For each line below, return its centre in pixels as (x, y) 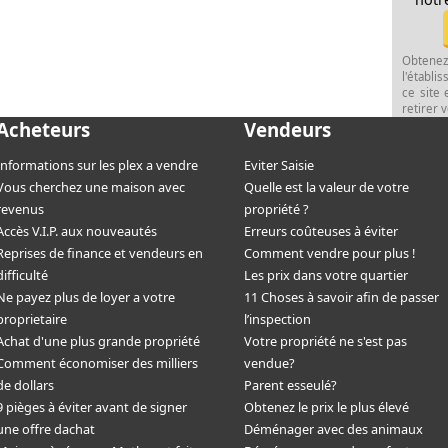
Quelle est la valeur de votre (326, 187)
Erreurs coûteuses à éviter (320, 231)
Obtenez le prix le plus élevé (326, 407)
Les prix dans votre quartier (325, 275)
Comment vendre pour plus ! (329, 253)
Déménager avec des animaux (333, 429)
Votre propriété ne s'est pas (325, 341)
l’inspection (277, 319)
